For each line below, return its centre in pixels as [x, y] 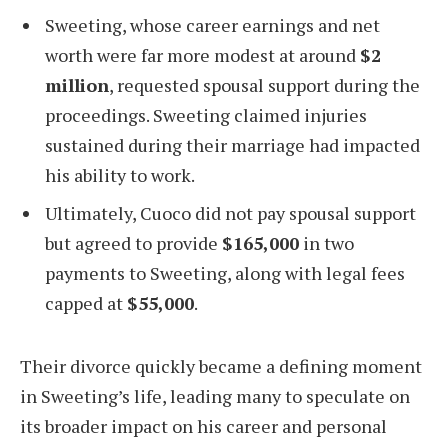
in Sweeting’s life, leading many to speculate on [215, 395]
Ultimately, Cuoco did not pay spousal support [230, 213]
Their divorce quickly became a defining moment [221, 365]
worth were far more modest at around [202, 55]
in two [326, 243]
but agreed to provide [133, 243]
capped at [86, 303]
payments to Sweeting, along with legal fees [225, 273]
